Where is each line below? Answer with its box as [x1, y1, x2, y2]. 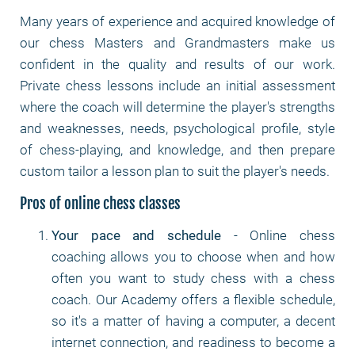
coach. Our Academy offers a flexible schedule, [52, 292, 335, 307]
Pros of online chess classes [20, 194, 181, 213]
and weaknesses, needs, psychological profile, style [20, 120, 335, 136]
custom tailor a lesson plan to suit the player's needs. [20, 163, 330, 179]
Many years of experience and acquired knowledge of [20, 13, 335, 29]
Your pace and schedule [52, 227, 221, 243]
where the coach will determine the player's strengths [20, 99, 335, 115]
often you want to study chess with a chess [52, 270, 335, 286]
